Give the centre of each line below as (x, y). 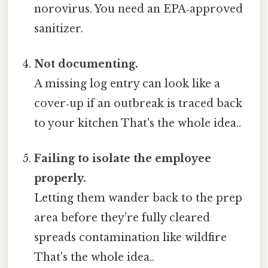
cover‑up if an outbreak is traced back (138, 103)
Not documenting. (86, 64)
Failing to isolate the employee (123, 159)
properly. (60, 179)
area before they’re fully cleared (122, 218)
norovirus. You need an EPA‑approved (139, 9)
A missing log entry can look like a (127, 84)
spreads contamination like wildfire (131, 238)
